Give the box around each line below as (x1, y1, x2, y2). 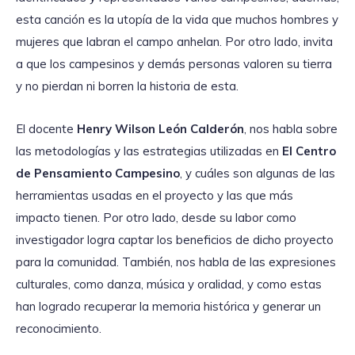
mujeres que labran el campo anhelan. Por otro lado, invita (16, 33, 333, 49)
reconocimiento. (16, 320, 111, 336)
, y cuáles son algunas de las (180, 165, 335, 181)
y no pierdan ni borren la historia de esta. (16, 78, 245, 94)
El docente (16, 120, 77, 136)
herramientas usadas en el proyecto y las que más (16, 187, 293, 203)
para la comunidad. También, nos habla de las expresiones (16, 254, 336, 269)
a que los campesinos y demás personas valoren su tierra (16, 55, 332, 71)
